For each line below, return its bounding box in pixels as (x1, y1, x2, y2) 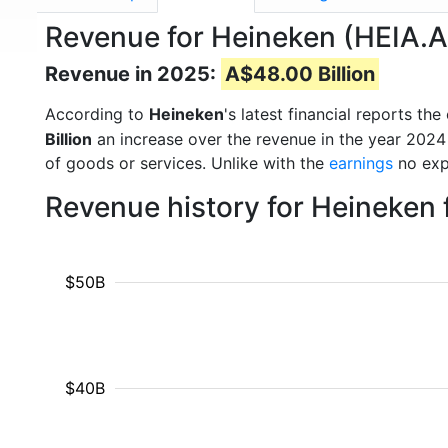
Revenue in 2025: (45, 62, 221, 86)
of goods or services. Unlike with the (45, 153, 329, 173)
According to (45, 104, 149, 124)
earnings (329, 153, 393, 173)
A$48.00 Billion (225, 62, 375, 86)
